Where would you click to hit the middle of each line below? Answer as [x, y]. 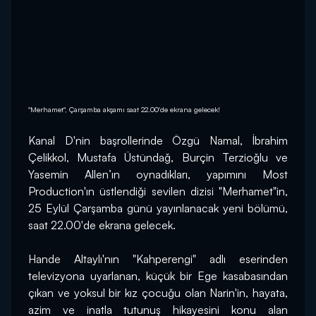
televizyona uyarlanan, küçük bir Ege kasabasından [158, 276]
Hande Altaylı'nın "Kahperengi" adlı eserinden [158, 259]
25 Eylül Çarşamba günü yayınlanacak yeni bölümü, [158, 208]
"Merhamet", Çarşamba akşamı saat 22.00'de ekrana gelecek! [124, 110]
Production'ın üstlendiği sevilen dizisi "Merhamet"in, [158, 192]
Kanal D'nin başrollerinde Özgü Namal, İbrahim [158, 141]
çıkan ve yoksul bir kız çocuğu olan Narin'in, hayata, [158, 293]
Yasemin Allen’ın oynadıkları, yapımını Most [158, 175]
